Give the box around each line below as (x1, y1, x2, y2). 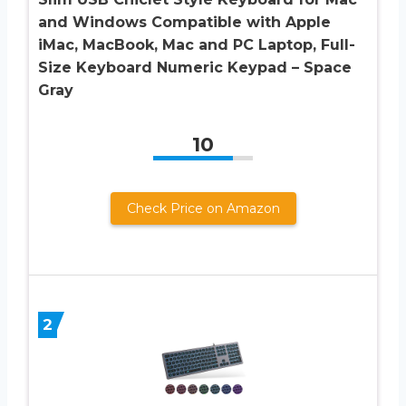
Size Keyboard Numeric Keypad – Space (38, 58, 352, 76)
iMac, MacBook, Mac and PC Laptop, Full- (38, 35, 355, 53)
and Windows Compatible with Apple (38, 13, 331, 31)
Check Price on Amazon (126, 199, 280, 217)
